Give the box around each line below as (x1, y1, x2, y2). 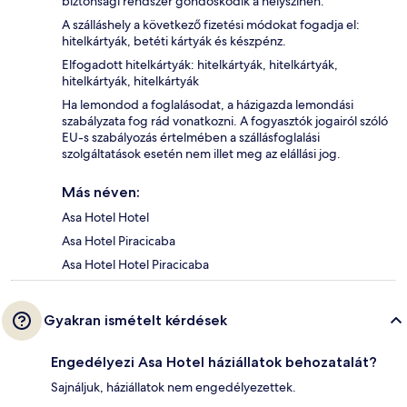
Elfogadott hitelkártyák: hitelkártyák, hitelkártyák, (62, 56, 338, 74)
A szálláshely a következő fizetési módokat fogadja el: (62, 16, 360, 34)
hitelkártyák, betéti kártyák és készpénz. (62, 33, 286, 50)
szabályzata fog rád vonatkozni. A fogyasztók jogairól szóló (62, 113, 388, 130)
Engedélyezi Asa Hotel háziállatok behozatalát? (51, 353, 377, 372)
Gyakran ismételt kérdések (44, 312, 227, 330)
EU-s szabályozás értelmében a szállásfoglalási (62, 129, 320, 146)
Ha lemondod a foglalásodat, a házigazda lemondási (62, 96, 353, 114)
